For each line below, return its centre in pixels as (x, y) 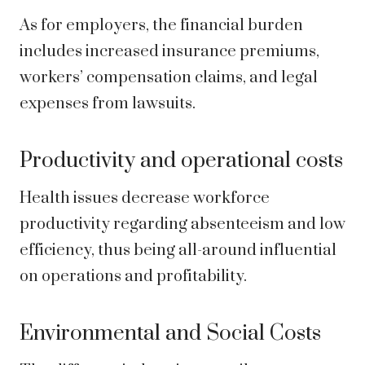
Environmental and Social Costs (170, 334)
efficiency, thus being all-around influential (178, 251)
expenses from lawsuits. (108, 104)
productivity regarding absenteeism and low (182, 225)
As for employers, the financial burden (161, 26)
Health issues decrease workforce (145, 199)
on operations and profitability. (133, 277)
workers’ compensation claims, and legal (169, 78)
